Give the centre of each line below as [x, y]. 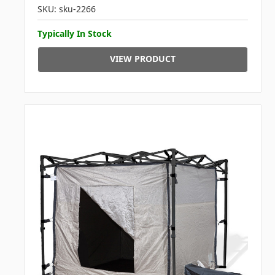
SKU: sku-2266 [66, 9]
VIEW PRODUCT [142, 59]
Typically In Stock [74, 34]
